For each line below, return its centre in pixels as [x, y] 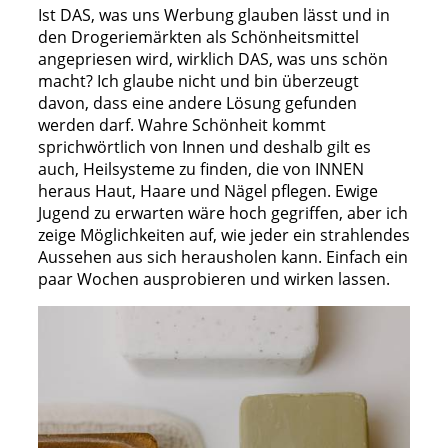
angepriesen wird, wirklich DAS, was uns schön [213, 58]
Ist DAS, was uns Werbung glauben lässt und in [214, 14]
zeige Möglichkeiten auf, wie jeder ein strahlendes [224, 234]
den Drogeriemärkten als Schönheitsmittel [198, 36]
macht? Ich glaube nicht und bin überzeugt [198, 80]
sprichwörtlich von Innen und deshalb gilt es [204, 146]
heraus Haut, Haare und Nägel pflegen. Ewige [208, 190]
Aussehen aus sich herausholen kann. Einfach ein [223, 256]
